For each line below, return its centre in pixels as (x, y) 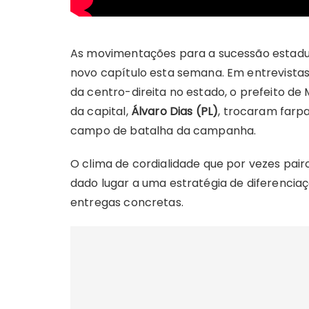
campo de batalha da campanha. (163, 131)
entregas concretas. (127, 203)
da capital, (101, 112)
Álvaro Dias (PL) (175, 112)
